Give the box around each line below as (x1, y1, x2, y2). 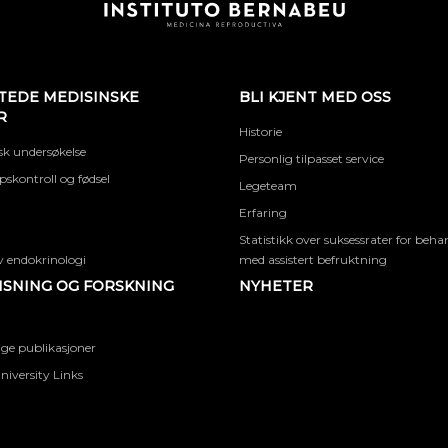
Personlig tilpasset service (239, 151, 384, 166)
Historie (239, 124, 282, 139)
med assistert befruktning (239, 252, 387, 267)
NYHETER (239, 277, 313, 295)
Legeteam (239, 178, 297, 193)
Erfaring (239, 205, 287, 220)
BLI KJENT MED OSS (239, 88, 391, 106)
